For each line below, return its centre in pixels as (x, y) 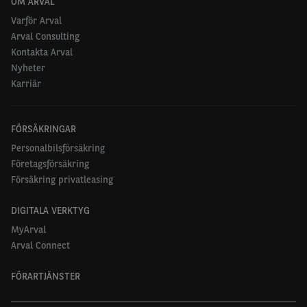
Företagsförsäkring (50, 164)
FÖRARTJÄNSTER (46, 276)
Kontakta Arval (42, 52)
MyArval (28, 230)
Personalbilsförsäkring (58, 148)
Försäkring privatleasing (62, 180)
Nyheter (28, 68)
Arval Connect (40, 245)
